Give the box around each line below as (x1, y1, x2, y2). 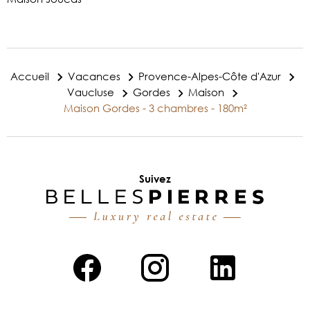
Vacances (67, 69, 120, 83)
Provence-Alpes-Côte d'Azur (138, 69, 282, 83)
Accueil (10, 69, 50, 83)
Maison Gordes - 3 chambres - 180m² (63, 101, 247, 115)
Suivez (139, 172, 171, 185)
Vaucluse (67, 84, 115, 99)
